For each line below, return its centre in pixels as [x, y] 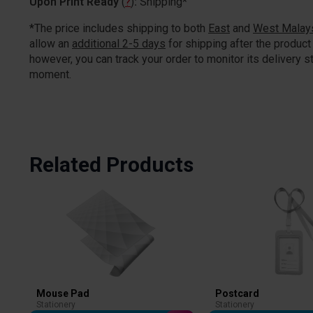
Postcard [237, 293]
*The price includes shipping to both [119, 29]
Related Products [111, 165]
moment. [50, 75]
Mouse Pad [63, 293]
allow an [51, 44]
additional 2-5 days [119, 44]
